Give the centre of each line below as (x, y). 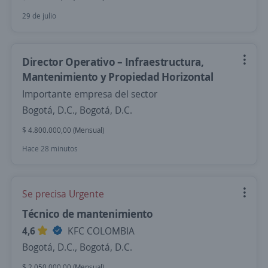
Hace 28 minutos (50, 149)
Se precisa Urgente (63, 194)
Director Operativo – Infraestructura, (113, 62)
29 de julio (39, 16)
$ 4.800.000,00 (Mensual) (63, 130)
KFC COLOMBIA (100, 231)
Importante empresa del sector (90, 94)
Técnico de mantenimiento (88, 214)
